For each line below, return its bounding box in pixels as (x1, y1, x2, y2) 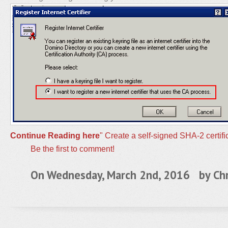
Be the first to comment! (31, 144, 115, 153)
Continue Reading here (10, 131, 100, 140)
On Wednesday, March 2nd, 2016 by (31, 167, 213, 182)
